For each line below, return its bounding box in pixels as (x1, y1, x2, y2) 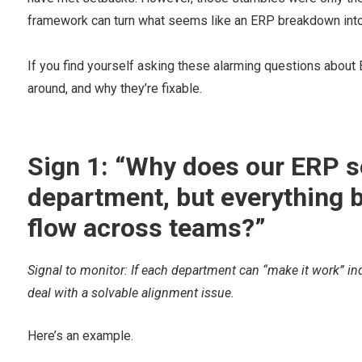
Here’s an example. (27, 328, 133, 344)
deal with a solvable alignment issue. (27, 285, 234, 301)
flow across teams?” (27, 213, 266, 244)
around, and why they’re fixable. (27, 81, 202, 97)
